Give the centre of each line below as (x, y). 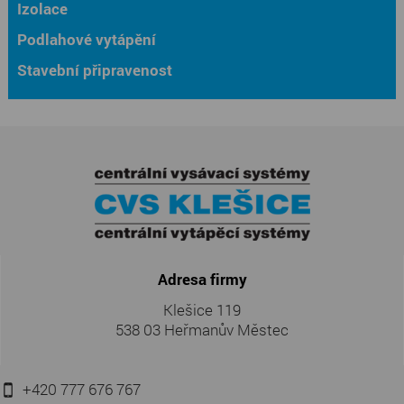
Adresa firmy (202, 279)
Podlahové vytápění (86, 39)
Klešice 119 (202, 309)
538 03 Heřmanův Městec (202, 329)
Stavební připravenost (94, 69)
